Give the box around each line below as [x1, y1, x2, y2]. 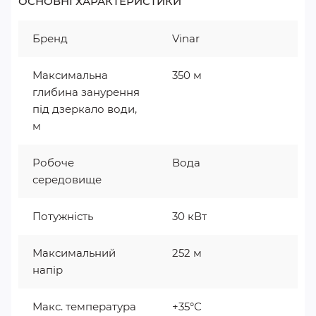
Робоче [32, 156, 74, 169]
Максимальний [32, 246, 116, 260]
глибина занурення [32, 85, 140, 99]
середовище [32, 173, 102, 186]
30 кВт [172, 209, 207, 223]
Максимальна [32, 68, 108, 82]
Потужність [32, 209, 93, 223]
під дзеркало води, [32, 102, 137, 116]
